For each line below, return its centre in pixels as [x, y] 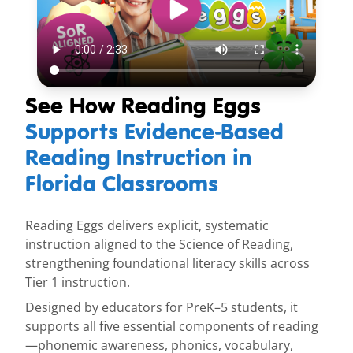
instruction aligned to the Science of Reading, [159, 245]
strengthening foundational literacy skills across [167, 264]
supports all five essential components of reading [172, 327]
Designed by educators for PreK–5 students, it [162, 308]
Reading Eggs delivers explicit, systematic [147, 226]
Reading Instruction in [138, 158]
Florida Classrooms [122, 184]
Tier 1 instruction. [78, 282]
